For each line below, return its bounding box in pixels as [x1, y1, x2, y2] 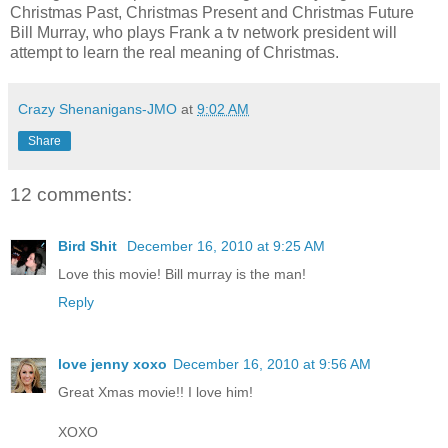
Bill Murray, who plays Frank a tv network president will [10, 23, 397, 41]
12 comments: [10, 183, 132, 205]
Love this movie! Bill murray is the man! [58, 265, 306, 282]
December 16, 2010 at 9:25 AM [127, 237, 325, 254]
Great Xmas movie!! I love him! [58, 383, 253, 400]
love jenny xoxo [58, 355, 167, 372]
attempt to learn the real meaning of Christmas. [10, 43, 343, 61]
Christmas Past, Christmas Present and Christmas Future [10, 3, 414, 21]
